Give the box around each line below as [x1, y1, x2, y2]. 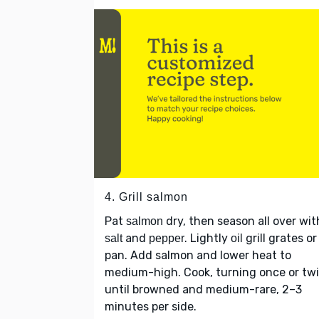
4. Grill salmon [105, 190, 188, 203]
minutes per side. [105, 299, 197, 313]
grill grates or [243, 231, 317, 245]
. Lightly [184, 231, 231, 245]
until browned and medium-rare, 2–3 [105, 282, 302, 296]
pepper [149, 231, 184, 244]
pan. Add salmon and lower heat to [105, 248, 291, 262]
